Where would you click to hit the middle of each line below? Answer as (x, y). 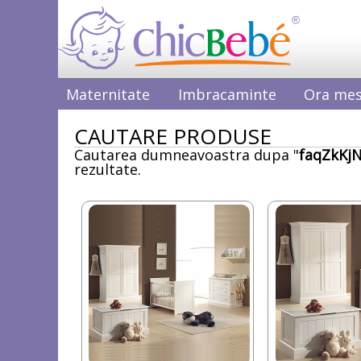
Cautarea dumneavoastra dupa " (187, 154)
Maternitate (108, 94)
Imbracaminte (227, 94)
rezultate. (108, 169)
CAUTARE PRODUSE (173, 136)
